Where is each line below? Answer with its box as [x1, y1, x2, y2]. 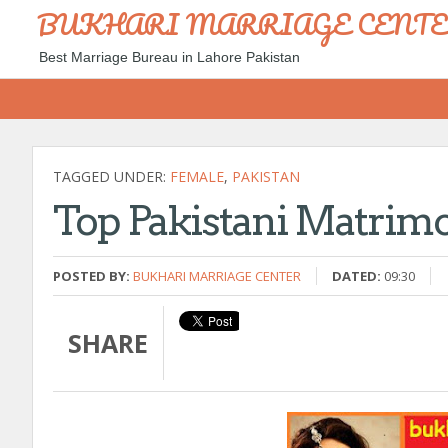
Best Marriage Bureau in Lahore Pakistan [39, 49, 300, 65]
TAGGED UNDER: [53, 167, 170, 186]
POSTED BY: [53, 267, 130, 285]
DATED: [332, 267, 381, 285]
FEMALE [170, 167, 224, 186]
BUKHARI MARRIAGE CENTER [133, 267, 301, 285]
